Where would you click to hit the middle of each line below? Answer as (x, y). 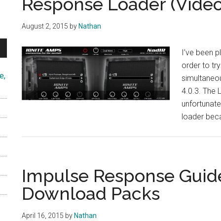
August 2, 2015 (45, 26)
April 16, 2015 (43, 215)
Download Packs (91, 193)
